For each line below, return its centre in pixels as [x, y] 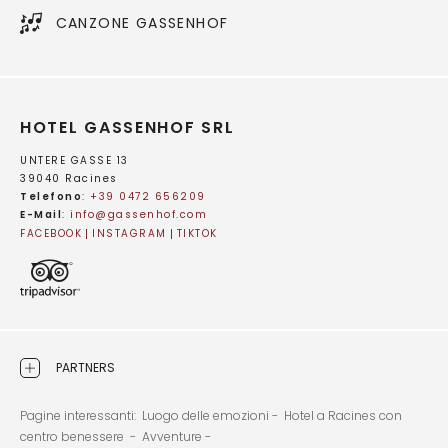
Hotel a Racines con [343, 415]
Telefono [51, 196]
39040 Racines [69, 178]
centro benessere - [79, 436]
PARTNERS [85, 367]
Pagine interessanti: [79, 415]
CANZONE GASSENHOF [142, 22]
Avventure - [178, 436]
